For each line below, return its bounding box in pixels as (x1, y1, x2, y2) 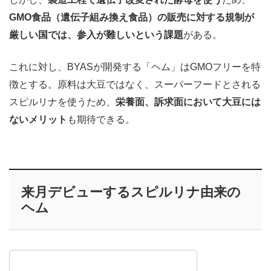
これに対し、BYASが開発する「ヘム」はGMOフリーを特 (9, 62, 261, 73)
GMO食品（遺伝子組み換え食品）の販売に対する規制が (9, 12, 254, 23)
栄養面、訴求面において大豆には (116, 97, 261, 108)
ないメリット (9, 114, 67, 125)
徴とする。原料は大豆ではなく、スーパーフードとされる (9, 79, 261, 90)
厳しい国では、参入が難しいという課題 (9, 30, 183, 41)
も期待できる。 (67, 114, 135, 125)
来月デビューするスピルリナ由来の (21, 184, 241, 200)
